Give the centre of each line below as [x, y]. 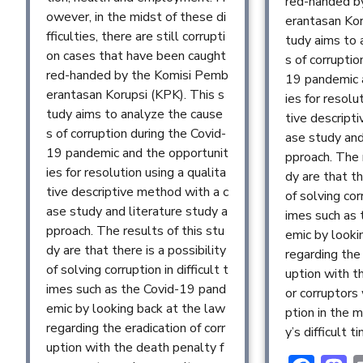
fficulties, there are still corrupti [136, 37]
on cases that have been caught [136, 56]
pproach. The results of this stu [135, 231]
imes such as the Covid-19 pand [136, 290]
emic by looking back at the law [136, 309]
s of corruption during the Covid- [136, 134]
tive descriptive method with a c [137, 192]
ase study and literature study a [137, 212]
